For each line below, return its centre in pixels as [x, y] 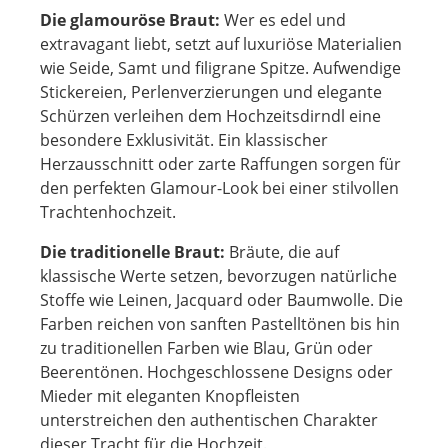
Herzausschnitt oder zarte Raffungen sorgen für [220, 164]
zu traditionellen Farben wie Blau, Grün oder [206, 348]
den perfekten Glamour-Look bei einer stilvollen [219, 188]
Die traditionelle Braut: [132, 252]
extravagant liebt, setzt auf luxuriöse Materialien [221, 44]
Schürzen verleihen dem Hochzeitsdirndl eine [210, 116]
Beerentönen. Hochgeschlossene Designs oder [216, 372]
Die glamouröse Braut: [130, 20]
